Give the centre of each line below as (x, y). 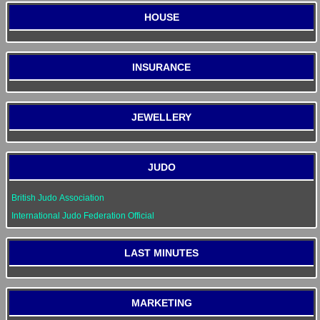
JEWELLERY (161, 117)
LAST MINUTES (161, 253)
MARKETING (161, 303)
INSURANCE (161, 67)
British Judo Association (58, 198)
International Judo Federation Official (83, 216)
